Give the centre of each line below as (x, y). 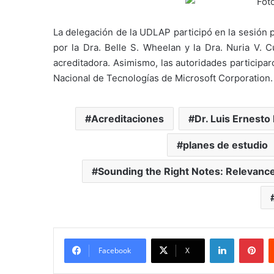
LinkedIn (250, 238)
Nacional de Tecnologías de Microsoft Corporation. (163, 78)
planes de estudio (225, 145)
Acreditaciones (128, 118)
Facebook (115, 250)
